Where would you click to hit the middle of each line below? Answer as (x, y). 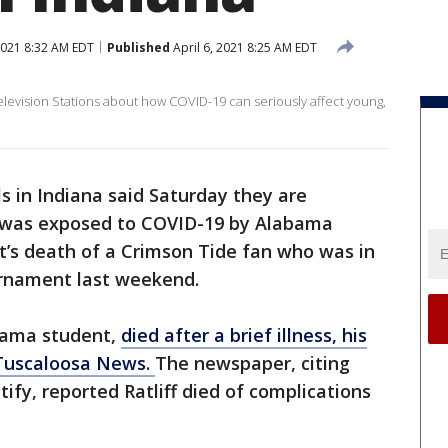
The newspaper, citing (252, 363)
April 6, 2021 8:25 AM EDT (243, 47)
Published (138, 47)
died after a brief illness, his (244, 335)
